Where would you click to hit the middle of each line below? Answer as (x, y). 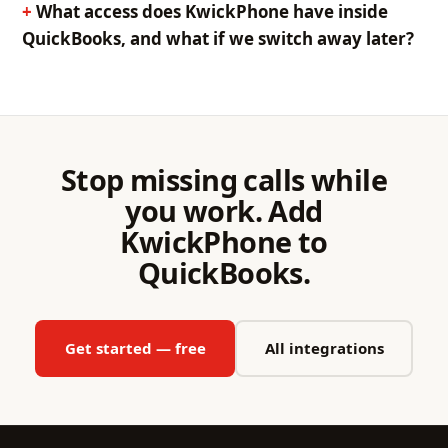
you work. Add (224, 210)
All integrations (324, 348)
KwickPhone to (224, 241)
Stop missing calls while (224, 179)
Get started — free (135, 348)
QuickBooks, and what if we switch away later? (218, 38)
